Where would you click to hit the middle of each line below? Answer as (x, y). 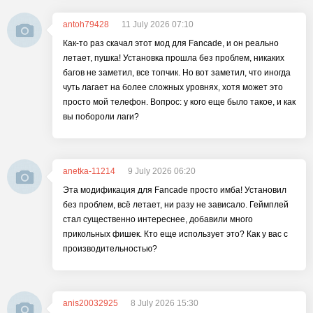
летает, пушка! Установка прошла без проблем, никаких (174, 58)
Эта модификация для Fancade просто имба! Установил (175, 190)
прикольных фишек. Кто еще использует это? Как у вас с (175, 234)
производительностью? (110, 249)
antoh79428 (86, 24)
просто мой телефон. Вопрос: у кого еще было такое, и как (179, 102)
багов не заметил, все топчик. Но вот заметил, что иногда (177, 73)
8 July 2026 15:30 (165, 303)
